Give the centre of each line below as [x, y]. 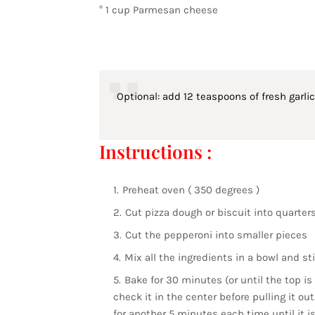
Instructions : [155, 152]
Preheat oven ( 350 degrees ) [191, 190]
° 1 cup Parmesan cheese [158, 10]
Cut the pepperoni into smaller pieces [216, 235]
